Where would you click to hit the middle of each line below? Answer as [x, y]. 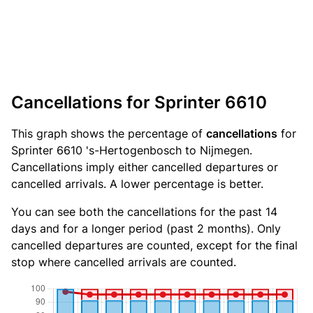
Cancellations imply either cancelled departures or [145, 167]
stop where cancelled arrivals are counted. [124, 262]
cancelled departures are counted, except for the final [154, 246]
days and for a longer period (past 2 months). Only [146, 229]
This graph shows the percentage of [109, 134]
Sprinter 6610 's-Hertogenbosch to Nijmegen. [132, 151]
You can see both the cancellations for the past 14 [144, 212]
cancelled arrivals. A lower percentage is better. [137, 184]
